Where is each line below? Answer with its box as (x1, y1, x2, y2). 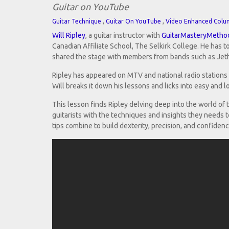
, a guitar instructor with (85, 31, 162, 40)
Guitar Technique (52, 18, 101, 25)
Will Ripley (52, 31, 85, 40)
